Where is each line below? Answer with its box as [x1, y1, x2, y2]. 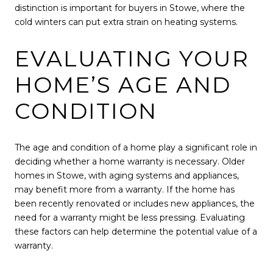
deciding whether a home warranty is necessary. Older [15, 155, 245, 167]
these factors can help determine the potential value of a [15, 225, 257, 237]
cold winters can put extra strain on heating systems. [15, 16, 238, 28]
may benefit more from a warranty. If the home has [15, 183, 235, 195]
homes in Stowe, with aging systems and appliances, [15, 169, 239, 181]
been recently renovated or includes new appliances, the [15, 197, 255, 209]
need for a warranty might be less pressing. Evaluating [15, 211, 245, 223]
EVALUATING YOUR [15, 44, 249, 72]
